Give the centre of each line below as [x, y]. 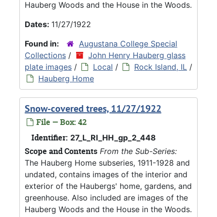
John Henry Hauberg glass [137, 55]
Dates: [38, 24]
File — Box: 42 [61, 122]
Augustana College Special [128, 43]
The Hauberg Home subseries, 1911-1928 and [107, 163]
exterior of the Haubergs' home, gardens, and [108, 186]
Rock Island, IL [161, 67]
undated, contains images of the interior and [106, 174]
